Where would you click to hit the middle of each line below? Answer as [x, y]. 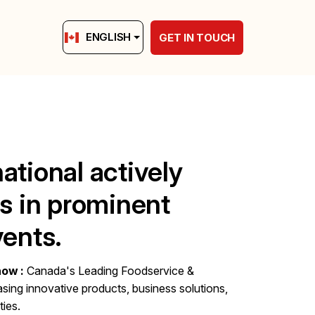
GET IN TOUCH [197, 37]
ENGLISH [108, 37]
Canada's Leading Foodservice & [110, 271]
